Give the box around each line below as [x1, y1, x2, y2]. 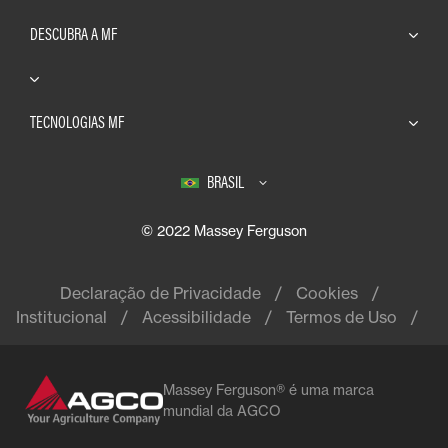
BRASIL [207, 171, 244, 192]
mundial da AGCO [162, 401, 281, 419]
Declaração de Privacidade [59, 282, 261, 303]
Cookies [295, 282, 358, 303]
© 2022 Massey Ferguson [141, 221, 307, 239]
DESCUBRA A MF [30, 23, 117, 44]
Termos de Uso [286, 306, 397, 327]
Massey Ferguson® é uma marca [162, 380, 374, 398]
